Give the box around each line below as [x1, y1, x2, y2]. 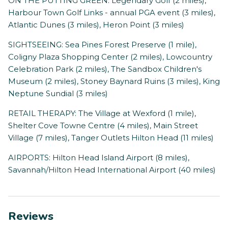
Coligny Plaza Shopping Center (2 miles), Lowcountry [8, 52, 212, 62]
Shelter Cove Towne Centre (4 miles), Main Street [8, 121, 198, 131]
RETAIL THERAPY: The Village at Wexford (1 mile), [8, 108, 196, 119]
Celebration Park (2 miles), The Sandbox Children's [8, 64, 202, 74]
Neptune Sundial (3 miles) [8, 89, 108, 99]
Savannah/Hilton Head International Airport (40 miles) [8, 165, 216, 175]
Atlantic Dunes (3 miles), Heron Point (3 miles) [8, 20, 184, 30]
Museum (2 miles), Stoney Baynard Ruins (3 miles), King [8, 76, 220, 87]
